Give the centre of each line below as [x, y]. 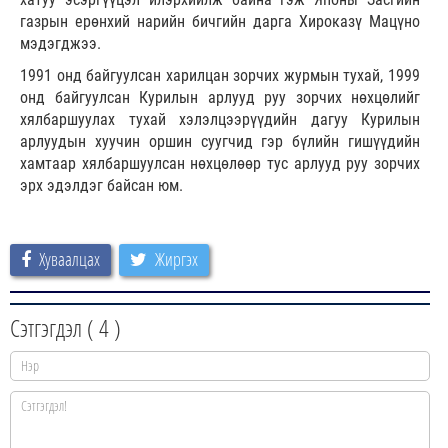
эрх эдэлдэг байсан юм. [101, 185]
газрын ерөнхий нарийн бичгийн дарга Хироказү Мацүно [220, 21]
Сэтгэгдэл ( [54, 327]
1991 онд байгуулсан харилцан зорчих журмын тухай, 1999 [220, 75]
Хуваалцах [69, 258]
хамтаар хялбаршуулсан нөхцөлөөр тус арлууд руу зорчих [220, 163]
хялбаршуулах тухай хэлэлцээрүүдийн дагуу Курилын [220, 119]
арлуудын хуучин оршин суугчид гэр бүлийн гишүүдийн [220, 141]
